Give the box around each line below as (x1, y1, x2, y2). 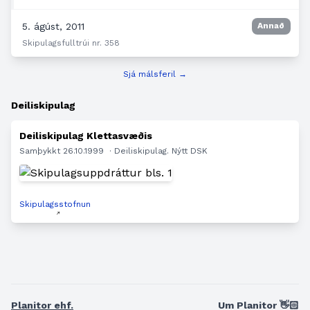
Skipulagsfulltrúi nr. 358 (22, 37, 120, 48)
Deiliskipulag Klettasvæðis (19, 129, 152, 141)
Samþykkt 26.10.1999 (19, 145, 107, 156)
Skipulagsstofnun (19, 199, 91, 209)
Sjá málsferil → (123, 69, 187, 79)
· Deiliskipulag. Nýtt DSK (109, 145, 208, 156)
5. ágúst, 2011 (22, 20, 84, 32)
